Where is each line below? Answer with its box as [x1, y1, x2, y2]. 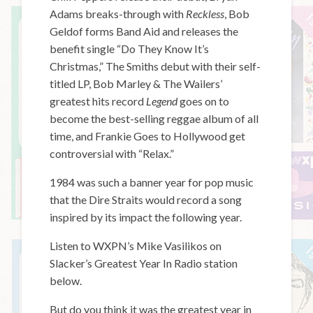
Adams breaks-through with [50, 6, 187, 20]
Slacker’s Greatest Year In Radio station [50, 256, 238, 270]
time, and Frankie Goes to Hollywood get [50, 129, 246, 143]
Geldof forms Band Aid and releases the [50, 24, 239, 38]
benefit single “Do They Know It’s [50, 41, 210, 55]
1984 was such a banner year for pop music [50, 175, 254, 189]
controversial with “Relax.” [50, 146, 175, 160]
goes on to [180, 94, 230, 108]
